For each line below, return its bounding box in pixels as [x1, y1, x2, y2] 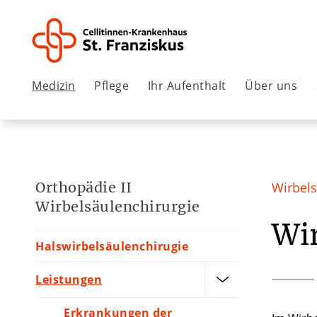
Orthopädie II [35, 179, 132, 196]
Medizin [32, 77, 76, 93]
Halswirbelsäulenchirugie [35, 238, 188, 254]
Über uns [245, 77, 298, 93]
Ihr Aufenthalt [147, 77, 226, 93]
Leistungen [35, 271, 102, 287]
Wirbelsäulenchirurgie [35, 198, 200, 215]
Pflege [94, 77, 129, 93]
